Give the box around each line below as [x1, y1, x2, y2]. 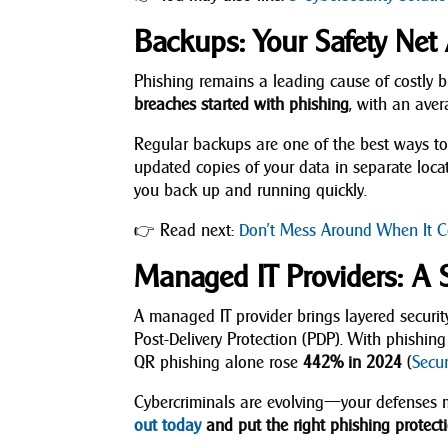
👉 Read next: [134, 219, 240, 241]
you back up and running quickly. [134, 179, 368, 201]
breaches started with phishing [134, 93, 350, 115]
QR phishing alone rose [134, 351, 304, 373]
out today [134, 414, 202, 436]
